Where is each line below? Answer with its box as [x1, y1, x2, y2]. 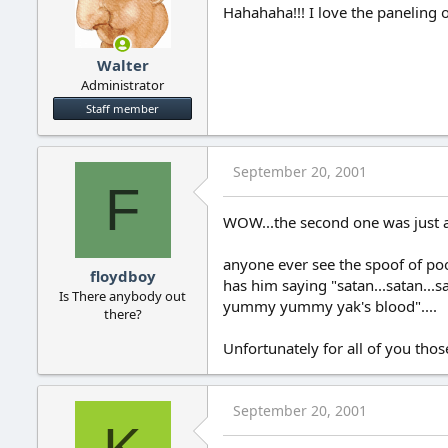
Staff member [86, 101, 159, 117]
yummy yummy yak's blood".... [223, 296, 437, 317]
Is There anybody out [59, 286, 186, 305]
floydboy [89, 265, 156, 286]
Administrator [81, 76, 164, 95]
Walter [96, 55, 149, 76]
